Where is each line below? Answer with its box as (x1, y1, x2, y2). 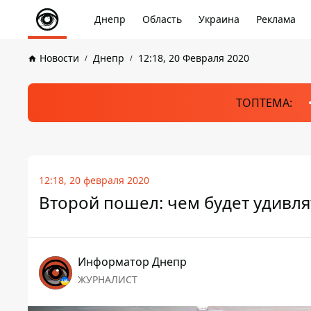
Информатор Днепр (78, 254, 187, 269)
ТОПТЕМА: (235, 95, 292, 110)
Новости (40, 51, 79, 65)
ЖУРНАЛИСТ (78, 273, 137, 286)
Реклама (256, 12, 296, 26)
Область (142, 12, 182, 26)
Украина (199, 12, 239, 26)
